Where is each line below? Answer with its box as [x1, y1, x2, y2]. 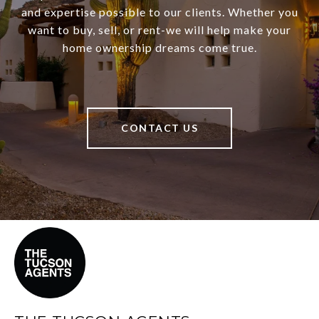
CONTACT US [121, 121, 198, 134]
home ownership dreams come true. [62, 40, 257, 54]
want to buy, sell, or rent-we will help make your [28, 22, 291, 36]
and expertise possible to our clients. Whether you [21, 4, 298, 19]
